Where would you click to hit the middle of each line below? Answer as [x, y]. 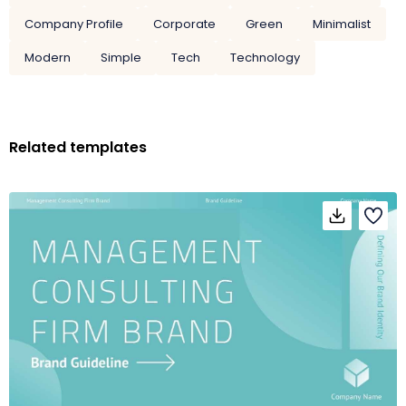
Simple [121, 58]
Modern [47, 58]
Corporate [184, 24]
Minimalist [342, 24]
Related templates [78, 147]
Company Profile [73, 24]
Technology [266, 58]
